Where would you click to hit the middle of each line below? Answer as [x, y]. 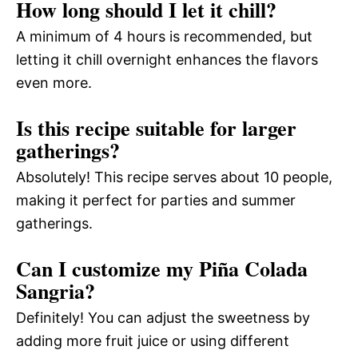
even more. [54, 83]
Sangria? [56, 291]
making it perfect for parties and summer [156, 201]
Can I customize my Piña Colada [162, 269]
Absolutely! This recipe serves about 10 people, [174, 177]
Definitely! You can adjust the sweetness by [163, 318]
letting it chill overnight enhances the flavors [167, 60]
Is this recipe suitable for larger [156, 128]
